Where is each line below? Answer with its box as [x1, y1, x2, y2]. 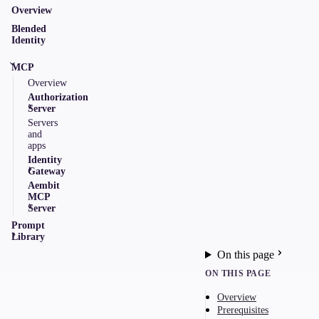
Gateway [28, 166, 66, 177]
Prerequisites [217, 304, 268, 315]
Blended [11, 23, 46, 34]
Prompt [11, 220, 45, 231]
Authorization [28, 92, 88, 103]
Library [11, 231, 45, 242]
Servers [28, 117, 58, 128]
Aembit [28, 180, 60, 191]
